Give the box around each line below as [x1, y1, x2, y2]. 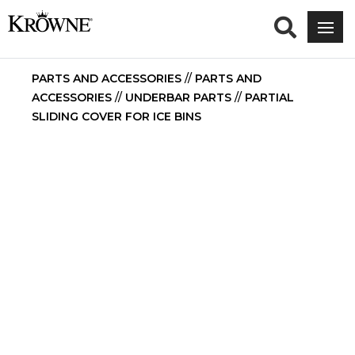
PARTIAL [245, 90, 294, 105]
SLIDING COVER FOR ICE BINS [32, 109, 201, 124]
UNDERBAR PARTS [125, 90, 231, 105]
